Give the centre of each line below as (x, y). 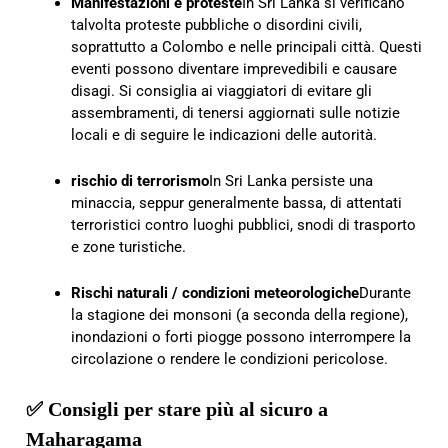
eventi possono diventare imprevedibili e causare (234, 68)
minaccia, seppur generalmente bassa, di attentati (236, 202)
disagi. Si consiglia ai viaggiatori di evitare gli (221, 90)
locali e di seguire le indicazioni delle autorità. (226, 134)
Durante (385, 292)
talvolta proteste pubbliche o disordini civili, (216, 24)
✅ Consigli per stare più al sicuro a (177, 408)
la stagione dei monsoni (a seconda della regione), (239, 314)
